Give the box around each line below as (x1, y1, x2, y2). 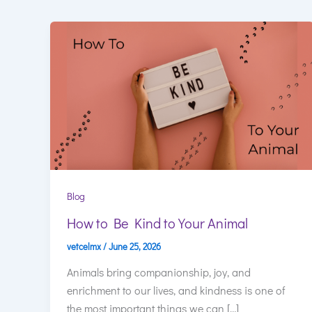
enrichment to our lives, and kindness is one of (67, 283, 285, 298)
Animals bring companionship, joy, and (67, 265, 251, 280)
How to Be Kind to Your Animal (67, 213, 248, 232)
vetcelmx (67, 240, 103, 252)
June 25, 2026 (109, 240, 161, 252)
